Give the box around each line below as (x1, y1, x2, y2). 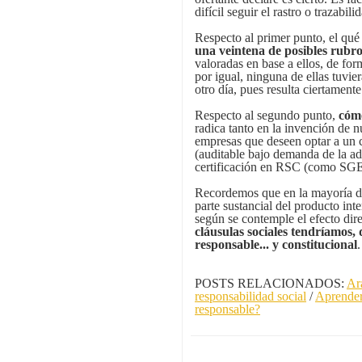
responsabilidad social (195, 289, 306, 304)
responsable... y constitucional (195, 238, 357, 252)
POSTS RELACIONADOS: (195, 276, 347, 291)
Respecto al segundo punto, (195, 108, 339, 123)
